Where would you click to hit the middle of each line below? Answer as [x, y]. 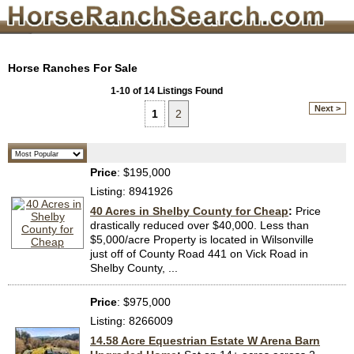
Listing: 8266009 [132, 321]
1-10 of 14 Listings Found [167, 91]
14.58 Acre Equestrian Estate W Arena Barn [205, 341]
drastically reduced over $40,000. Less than [200, 226]
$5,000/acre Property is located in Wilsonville [202, 240]
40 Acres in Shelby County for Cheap [189, 211]
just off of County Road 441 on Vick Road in [199, 254]
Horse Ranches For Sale [73, 68]
